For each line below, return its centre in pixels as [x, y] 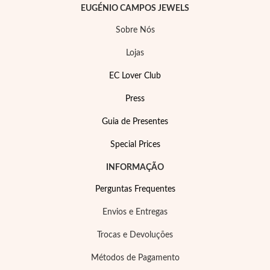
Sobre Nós [135, 30]
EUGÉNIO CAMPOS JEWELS [135, 8]
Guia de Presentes [135, 122]
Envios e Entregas [135, 212]
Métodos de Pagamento [135, 258]
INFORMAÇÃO [135, 168]
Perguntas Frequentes [135, 189]
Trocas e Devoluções [135, 235]
